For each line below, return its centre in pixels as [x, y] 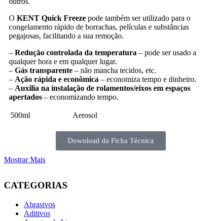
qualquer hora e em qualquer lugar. [63, 62]
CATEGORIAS [36, 185]
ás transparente [47, 71]
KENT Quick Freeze [51, 18]
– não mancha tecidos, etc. [114, 71]
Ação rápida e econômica [57, 79]
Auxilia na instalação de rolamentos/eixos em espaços [103, 88]
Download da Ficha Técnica [110, 141]
